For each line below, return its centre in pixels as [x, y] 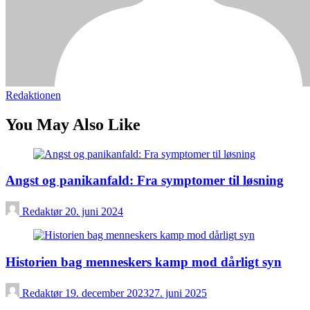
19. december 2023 [107, 293]
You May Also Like [73, 124]
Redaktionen [33, 95]
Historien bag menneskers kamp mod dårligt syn [144, 262]
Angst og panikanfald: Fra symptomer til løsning [145, 181]
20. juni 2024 [94, 212]
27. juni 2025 [178, 293]
